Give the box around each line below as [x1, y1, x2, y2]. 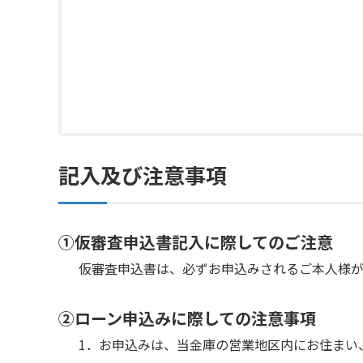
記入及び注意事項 [58, 159, 227, 190]
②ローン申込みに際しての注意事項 [58, 305, 316, 330]
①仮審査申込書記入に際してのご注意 [58, 229, 333, 254]
